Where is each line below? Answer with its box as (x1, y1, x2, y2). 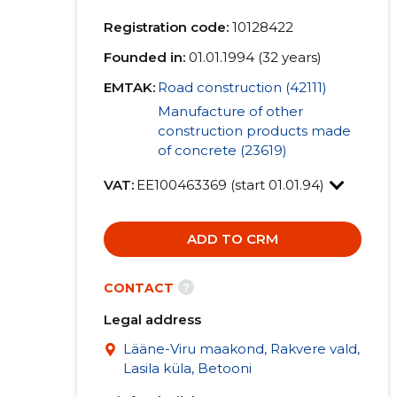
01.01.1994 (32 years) (188, 49, 322, 66)
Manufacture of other (157, 103, 303, 120)
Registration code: (103, 19, 229, 35)
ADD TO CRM (186, 230, 278, 247)
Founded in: (103, 49, 185, 66)
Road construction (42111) (157, 79, 327, 96)
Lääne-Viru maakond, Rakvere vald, (122, 340, 360, 357)
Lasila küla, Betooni (122, 360, 252, 377)
